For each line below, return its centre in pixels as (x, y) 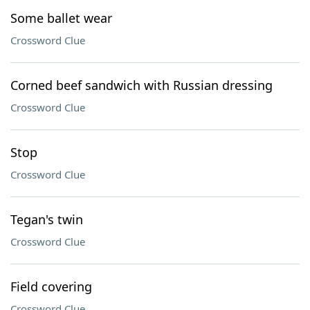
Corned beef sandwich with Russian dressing (142, 85)
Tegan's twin (47, 219)
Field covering (51, 286)
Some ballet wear (61, 18)
